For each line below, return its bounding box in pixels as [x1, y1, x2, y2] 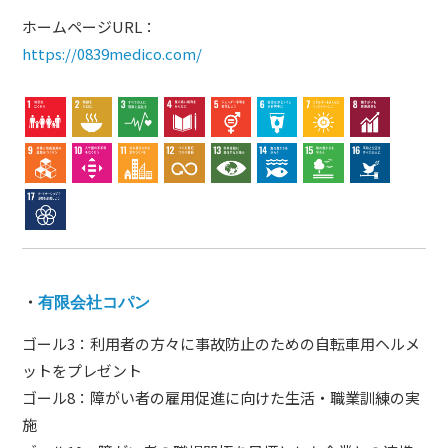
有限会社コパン [38, 292, 151, 311]
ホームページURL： [22, 15, 158, 37]
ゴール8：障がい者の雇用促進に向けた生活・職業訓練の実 [22, 386, 421, 408]
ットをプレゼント [22, 359, 143, 381]
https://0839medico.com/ [22, 42, 203, 64]
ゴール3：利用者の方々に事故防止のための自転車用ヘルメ [22, 332, 421, 354]
